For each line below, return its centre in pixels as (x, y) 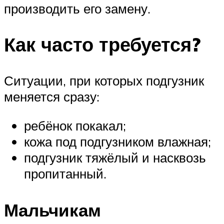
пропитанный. (65, 173)
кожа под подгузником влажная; (117, 141)
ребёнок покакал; (75, 125)
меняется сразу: (52, 97)
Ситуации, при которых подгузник (104, 81)
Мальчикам (52, 210)
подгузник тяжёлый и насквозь (115, 157)
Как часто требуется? (102, 44)
